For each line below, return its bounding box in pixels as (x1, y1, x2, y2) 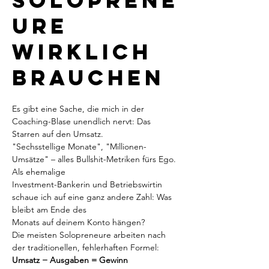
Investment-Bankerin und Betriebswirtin (12, 179, 165, 190)
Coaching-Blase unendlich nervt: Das (12, 116, 153, 127)
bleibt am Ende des (12, 204, 86, 215)
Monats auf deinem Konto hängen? (12, 217, 145, 228)
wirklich (12, 38, 152, 65)
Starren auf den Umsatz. (12, 128, 103, 139)
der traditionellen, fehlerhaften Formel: (12, 242, 159, 253)
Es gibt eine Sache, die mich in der (12, 103, 147, 114)
